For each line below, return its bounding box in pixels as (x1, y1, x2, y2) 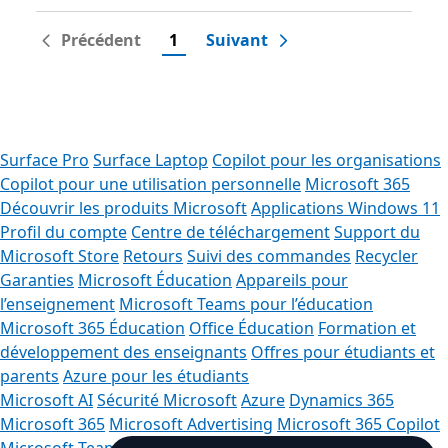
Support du (334, 221, 420, 243)
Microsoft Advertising (109, 413, 273, 435)
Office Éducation (189, 317, 314, 339)
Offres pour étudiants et (251, 341, 435, 363)
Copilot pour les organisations (212, 149, 441, 171)
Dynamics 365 (289, 389, 394, 411)
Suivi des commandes (187, 245, 351, 267)
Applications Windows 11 (251, 197, 440, 219)
